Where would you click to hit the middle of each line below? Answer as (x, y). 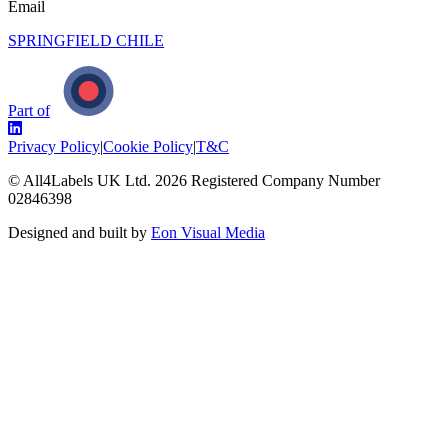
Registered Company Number (283, 180)
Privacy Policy (54, 146)
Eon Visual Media (208, 232)
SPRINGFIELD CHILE (86, 40)
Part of (29, 110)
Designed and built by (77, 232)
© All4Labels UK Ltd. (81, 180)
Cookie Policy (148, 146)
